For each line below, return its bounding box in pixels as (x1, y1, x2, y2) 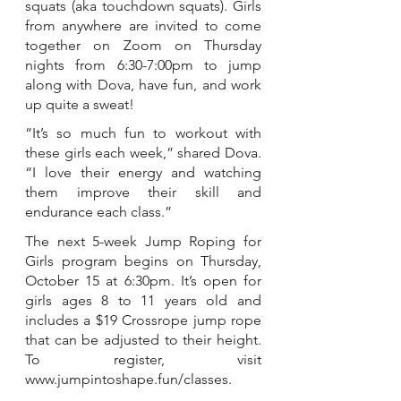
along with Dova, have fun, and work (25, 75, 261, 93)
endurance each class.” (25, 203, 172, 221)
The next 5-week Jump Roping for (25, 233, 261, 251)
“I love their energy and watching (25, 164, 261, 182)
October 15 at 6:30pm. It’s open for (25, 272, 261, 290)
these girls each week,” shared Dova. (25, 144, 261, 162)
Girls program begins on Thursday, (25, 252, 261, 270)
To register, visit (25, 351, 261, 369)
